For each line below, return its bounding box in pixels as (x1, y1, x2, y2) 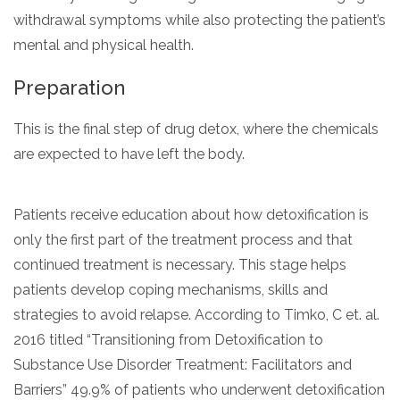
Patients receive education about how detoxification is (13, 205, 369, 223)
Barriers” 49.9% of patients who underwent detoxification (13, 380, 385, 398)
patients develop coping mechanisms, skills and (13, 280, 328, 298)
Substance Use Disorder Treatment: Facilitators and (13, 355, 352, 373)
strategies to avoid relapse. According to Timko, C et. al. (13, 305, 379, 323)
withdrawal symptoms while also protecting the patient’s (13, 11, 386, 29)
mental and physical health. (13, 36, 194, 54)
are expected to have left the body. (13, 145, 245, 162)
